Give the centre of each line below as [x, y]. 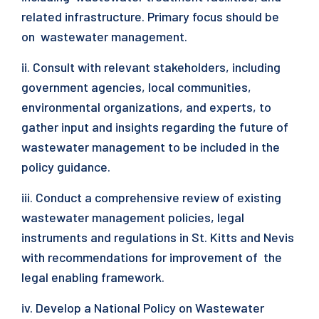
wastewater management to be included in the [151, 147]
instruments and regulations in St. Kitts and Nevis [158, 237]
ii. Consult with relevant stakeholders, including [151, 67]
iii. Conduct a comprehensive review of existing [151, 197]
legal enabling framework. [96, 277]
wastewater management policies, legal [134, 217]
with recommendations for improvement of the [152, 257]
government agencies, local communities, [138, 87]
